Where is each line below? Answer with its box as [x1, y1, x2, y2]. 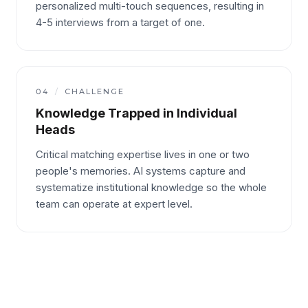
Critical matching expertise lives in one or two [36, 148, 250, 161]
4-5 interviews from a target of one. [36, 16, 205, 29]
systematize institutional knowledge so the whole [36, 181, 267, 194]
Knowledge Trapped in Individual [36, 106, 237, 120]
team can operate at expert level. [36, 197, 192, 210]
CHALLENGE [64, 87, 124, 96]
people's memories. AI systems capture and [36, 164, 245, 177]
